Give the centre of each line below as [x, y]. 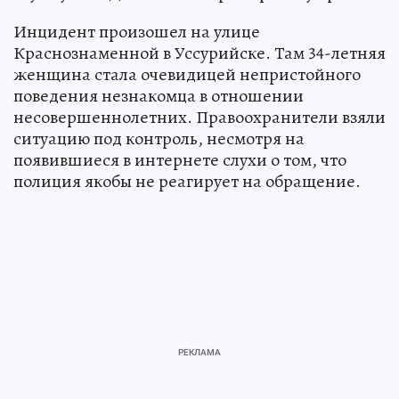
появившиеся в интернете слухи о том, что [180, 159]
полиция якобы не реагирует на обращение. [187, 181]
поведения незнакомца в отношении [159, 95]
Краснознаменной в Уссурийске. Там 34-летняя [199, 53]
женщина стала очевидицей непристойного [187, 74]
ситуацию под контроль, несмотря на [159, 138]
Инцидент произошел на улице [137, 31]
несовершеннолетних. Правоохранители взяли [199, 117]
